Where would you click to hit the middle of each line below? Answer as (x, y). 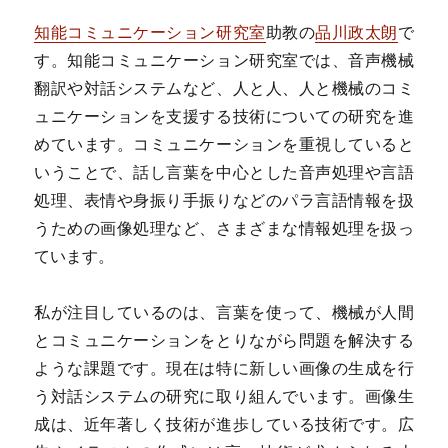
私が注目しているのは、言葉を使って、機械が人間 (224, 312)
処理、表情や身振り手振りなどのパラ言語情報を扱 (224, 200)
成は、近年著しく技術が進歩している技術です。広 (224, 424)
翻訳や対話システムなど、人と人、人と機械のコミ (224, 88)
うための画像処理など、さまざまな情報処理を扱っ (224, 228)
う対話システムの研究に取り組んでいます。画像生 (224, 396)
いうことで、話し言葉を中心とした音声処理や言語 (224, 172)
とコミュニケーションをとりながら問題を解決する (224, 340)
